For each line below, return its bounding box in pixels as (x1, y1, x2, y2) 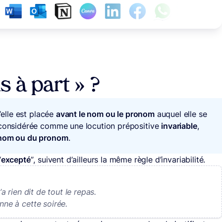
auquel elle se (154, 109, 207, 119)
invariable (161, 121, 197, 131)
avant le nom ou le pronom (55, 109, 155, 119)
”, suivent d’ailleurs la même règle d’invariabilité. (30, 155, 206, 165)
